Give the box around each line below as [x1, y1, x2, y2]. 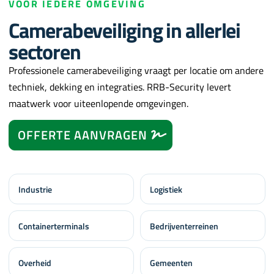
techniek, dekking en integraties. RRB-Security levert [9, 80, 231, 95]
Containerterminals [18, 219, 89, 232]
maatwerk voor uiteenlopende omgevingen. [9, 96, 188, 111]
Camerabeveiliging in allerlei [9, 14, 241, 46]
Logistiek [150, 182, 182, 196]
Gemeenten [150, 256, 193, 269]
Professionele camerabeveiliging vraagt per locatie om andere [9, 63, 264, 78]
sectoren [9, 35, 81, 68]
